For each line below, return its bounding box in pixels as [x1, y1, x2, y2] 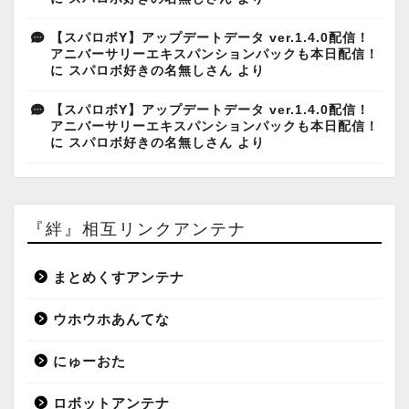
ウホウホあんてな [53, 310, 170, 327]
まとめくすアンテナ [53, 268, 184, 285]
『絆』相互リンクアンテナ [27, 217, 246, 238]
